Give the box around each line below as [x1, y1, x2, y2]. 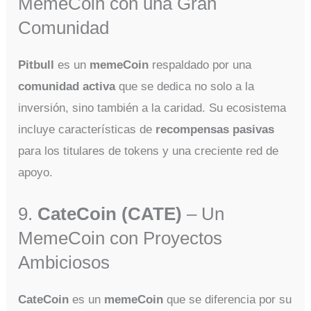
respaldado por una [149, 58, 252, 72]
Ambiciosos [18, 252, 110, 272]
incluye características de [18, 122, 156, 136]
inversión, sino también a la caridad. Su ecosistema [18, 101, 287, 115]
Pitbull [18, 58, 55, 72]
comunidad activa [18, 79, 116, 93]
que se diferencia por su [163, 292, 292, 306]
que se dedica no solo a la [115, 79, 255, 93]
